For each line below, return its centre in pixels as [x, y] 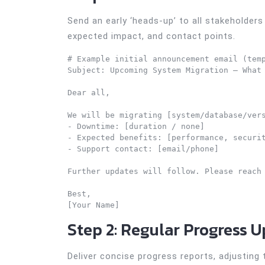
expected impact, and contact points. [151, 36]
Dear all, [89, 93]
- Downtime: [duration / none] [136, 126]
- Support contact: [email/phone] [143, 149]
